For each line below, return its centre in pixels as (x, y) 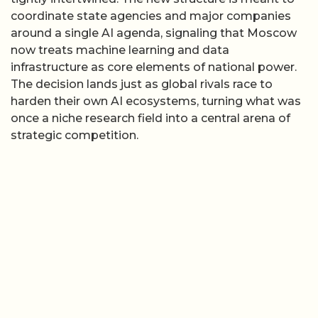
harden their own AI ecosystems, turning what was (156, 101)
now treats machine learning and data (120, 50)
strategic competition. (75, 135)
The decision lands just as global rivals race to (142, 84)
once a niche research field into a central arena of (150, 118)
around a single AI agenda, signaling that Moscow (154, 33)
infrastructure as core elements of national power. (154, 67)
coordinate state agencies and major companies (151, 16)
